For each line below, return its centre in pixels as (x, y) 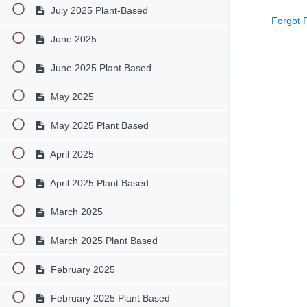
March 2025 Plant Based (102, 240)
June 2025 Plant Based (99, 67)
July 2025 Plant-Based (98, 10)
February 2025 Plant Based (109, 298)
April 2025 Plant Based (98, 183)
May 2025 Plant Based (98, 125)
